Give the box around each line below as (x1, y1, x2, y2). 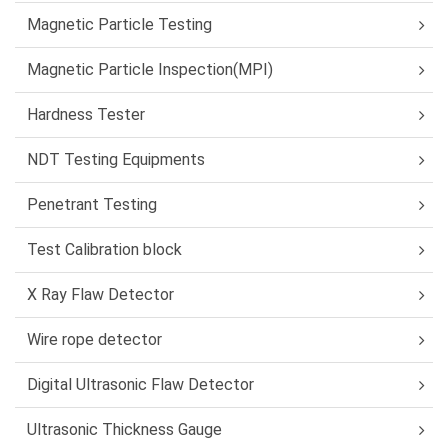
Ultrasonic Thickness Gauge (27, 420, 222, 439)
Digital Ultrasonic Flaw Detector (27, 375, 254, 394)
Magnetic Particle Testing (27, 15, 212, 34)
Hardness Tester (27, 105, 145, 124)
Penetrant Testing (27, 195, 157, 214)
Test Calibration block (27, 240, 182, 259)
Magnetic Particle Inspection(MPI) (27, 60, 273, 79)
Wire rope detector (27, 330, 162, 349)
